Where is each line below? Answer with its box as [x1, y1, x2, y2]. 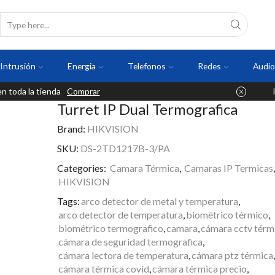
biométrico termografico [58, 222, 163, 234]
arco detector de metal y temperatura [80, 195, 238, 207]
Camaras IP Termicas [184, 162, 273, 174]
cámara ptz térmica [191, 249, 273, 261]
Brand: [56, 123, 85, 135]
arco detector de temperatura [58, 209, 183, 221]
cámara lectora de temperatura [58, 249, 188, 261]
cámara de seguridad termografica [58, 236, 203, 248]
